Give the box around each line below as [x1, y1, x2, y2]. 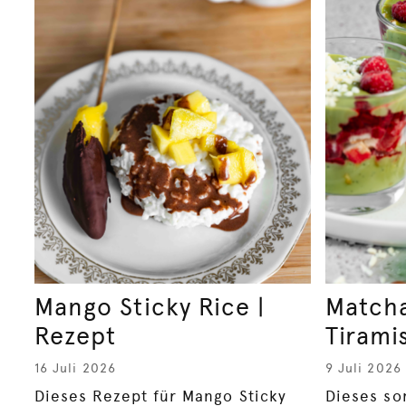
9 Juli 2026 [325, 361, 401, 376]
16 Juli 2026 [34, 361, 116, 376]
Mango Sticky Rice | [34, 293, 266, 323]
